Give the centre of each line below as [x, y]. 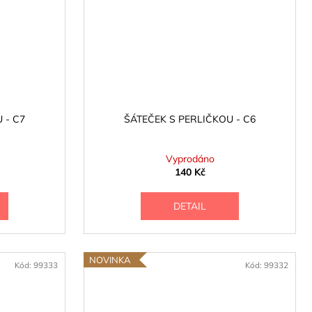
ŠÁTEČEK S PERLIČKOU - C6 [190, 119]
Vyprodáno [190, 158]
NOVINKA [110, 260]
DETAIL [189, 206]
